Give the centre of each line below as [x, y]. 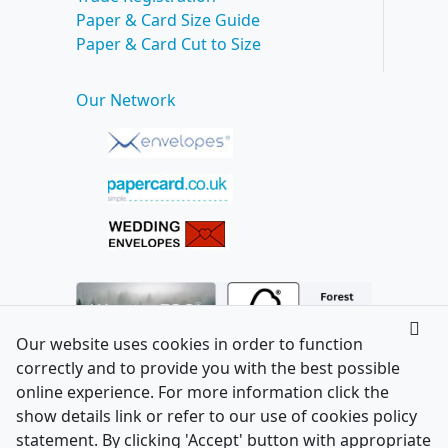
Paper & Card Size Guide [168, 19]
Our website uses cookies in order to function [189, 344]
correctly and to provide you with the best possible [208, 368]
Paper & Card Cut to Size [168, 43]
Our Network [126, 99]
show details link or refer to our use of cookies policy [216, 416]
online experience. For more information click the [202, 392]
